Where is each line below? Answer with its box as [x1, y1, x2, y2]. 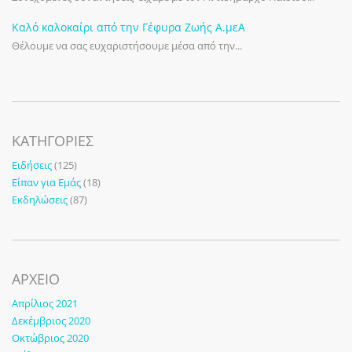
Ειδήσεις [12, 158, 52, 173]
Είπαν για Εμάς [12, 175, 81, 190]
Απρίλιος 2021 [12, 296, 78, 311]
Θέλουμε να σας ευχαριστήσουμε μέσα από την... [12, 38, 242, 53]
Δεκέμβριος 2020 [12, 313, 90, 328]
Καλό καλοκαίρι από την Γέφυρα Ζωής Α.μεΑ [12, 20, 245, 35]
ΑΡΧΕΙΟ [12, 269, 60, 289]
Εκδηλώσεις [12, 192, 68, 207]
